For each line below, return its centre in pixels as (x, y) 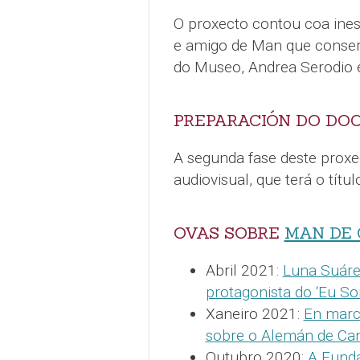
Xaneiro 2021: (254, 314)
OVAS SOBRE (229, 233)
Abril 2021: (244, 271)
